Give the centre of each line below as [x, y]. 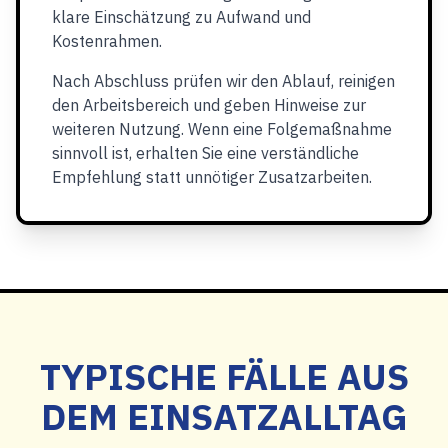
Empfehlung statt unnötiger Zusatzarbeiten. [212, 177]
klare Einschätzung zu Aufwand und [181, 17]
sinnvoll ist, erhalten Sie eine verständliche [205, 153]
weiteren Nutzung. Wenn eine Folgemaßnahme [222, 129]
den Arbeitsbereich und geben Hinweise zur [209, 105]
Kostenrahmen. [107, 41]
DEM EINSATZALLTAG [224, 416]
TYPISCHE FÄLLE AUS [224, 376]
